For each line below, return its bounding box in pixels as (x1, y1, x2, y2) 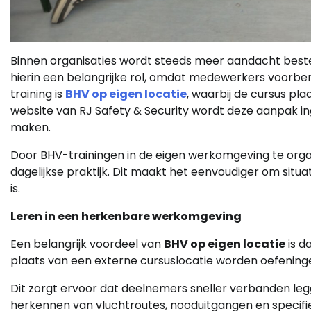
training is (10, 86, 65, 103)
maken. (10, 119, 51, 136)
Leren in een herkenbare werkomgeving (10, 208, 242, 225)
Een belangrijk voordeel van (10, 236, 164, 253)
